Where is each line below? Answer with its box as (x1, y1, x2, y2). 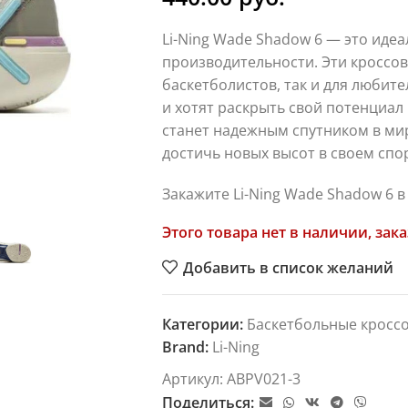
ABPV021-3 (226, 368, 301, 389)
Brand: (161, 336, 212, 357)
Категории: (161, 313, 243, 334)
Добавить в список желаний (182, 257, 393, 278)
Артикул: (161, 368, 227, 389)
